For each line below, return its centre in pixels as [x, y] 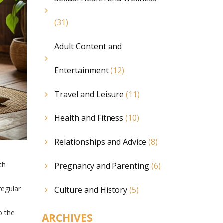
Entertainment [82, 70]
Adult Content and [88, 46]
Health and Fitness [90, 118]
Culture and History [92, 190]
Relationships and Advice [101, 142]
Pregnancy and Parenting [103, 166]
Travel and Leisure [90, 94]
